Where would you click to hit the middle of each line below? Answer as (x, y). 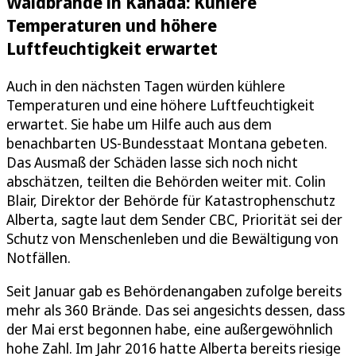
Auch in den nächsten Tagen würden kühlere (146, 85)
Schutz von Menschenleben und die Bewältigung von (172, 238)
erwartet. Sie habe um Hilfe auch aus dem (139, 124)
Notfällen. (39, 257)
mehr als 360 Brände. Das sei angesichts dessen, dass (176, 310)
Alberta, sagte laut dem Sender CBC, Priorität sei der (174, 219)
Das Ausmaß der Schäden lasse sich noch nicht (152, 162)
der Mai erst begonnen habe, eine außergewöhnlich (170, 329)
